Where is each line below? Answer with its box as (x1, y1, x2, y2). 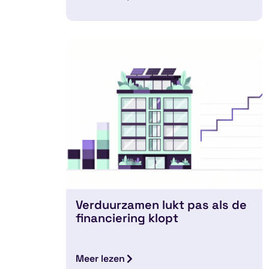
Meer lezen (76, 252, 125, 265)
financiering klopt (76, 210, 185, 226)
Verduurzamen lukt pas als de (76, 196, 247, 213)
